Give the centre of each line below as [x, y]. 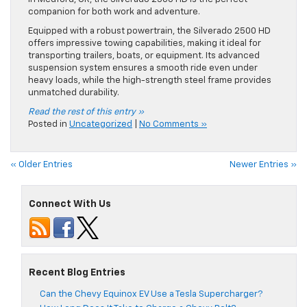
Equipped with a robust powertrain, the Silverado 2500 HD [149, 32]
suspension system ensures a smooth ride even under [143, 69]
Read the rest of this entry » [86, 112]
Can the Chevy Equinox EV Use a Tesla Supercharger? [151, 295]
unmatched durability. [74, 93]
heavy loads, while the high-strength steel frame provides [150, 81]
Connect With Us [70, 205]
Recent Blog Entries [77, 273]
